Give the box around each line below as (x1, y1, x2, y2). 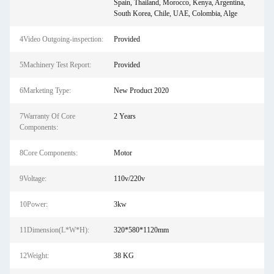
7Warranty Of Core (20, 112, 75, 120)
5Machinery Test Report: (20, 61, 91, 69)
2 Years (113, 112, 136, 120)
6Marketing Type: (20, 86, 71, 95)
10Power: (20, 200, 48, 209)
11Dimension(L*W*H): (20, 226, 89, 234)
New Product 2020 (113, 86, 169, 95)
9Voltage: (20, 174, 46, 183)
